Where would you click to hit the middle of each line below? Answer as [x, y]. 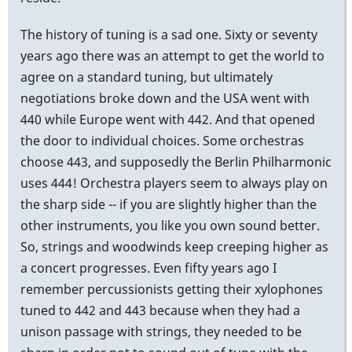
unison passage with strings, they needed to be [161, 331]
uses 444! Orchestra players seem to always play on [174, 183]
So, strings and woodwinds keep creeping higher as [174, 246]
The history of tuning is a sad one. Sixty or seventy [169, 34]
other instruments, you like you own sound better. [170, 225]
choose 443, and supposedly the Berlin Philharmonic [176, 161]
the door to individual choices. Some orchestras [162, 140]
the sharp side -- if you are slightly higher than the [169, 204]
